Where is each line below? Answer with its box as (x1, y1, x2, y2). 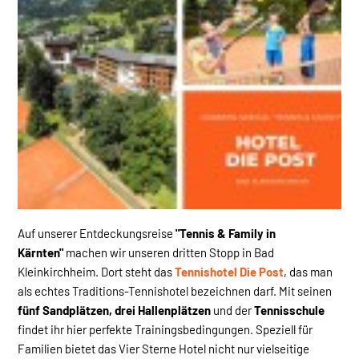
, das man (284, 264, 333, 279)
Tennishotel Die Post (175, 264, 284, 279)
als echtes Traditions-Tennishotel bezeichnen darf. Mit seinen (18, 283, 332, 298)
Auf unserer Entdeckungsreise (18, 225, 175, 240)
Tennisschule (254, 302, 325, 317)
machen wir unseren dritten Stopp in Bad (63, 244, 274, 260)
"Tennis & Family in (175, 225, 276, 240)
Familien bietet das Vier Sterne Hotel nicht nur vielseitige (18, 341, 309, 356)
